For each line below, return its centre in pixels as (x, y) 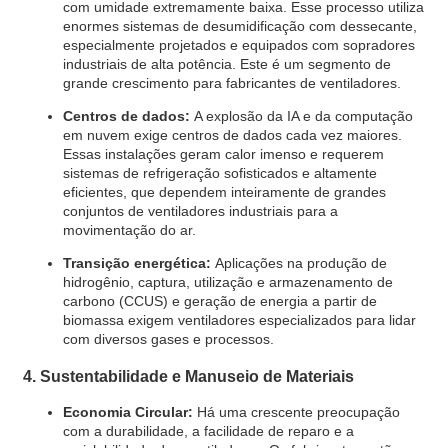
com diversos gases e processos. (168, 338)
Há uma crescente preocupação (298, 412)
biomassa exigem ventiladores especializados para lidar (239, 319)
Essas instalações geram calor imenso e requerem (223, 153)
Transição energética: (136, 262)
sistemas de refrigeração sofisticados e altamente (219, 172)
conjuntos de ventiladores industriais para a (200, 210)
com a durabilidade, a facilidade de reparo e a (208, 431)
